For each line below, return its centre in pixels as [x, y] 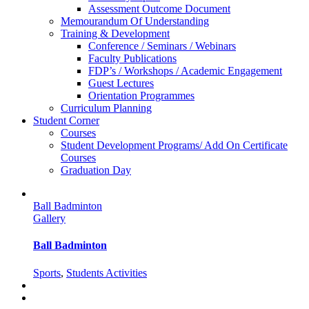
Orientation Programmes [141, 96]
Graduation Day [96, 170]
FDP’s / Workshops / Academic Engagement [185, 71]
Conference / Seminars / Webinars [162, 46]
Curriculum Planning [106, 108]
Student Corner [66, 120]
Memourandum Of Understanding [135, 21]
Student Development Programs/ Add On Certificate [174, 145]
